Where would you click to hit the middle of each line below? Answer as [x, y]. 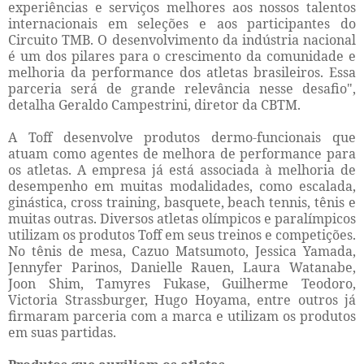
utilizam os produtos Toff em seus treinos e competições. [182, 235]
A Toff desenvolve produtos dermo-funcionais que [182, 138]
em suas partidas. [62, 333]
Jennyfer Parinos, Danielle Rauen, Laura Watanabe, [182, 268]
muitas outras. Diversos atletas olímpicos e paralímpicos [182, 219]
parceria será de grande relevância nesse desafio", [182, 89]
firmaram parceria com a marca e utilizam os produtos [182, 316]
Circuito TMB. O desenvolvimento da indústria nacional [182, 40]
